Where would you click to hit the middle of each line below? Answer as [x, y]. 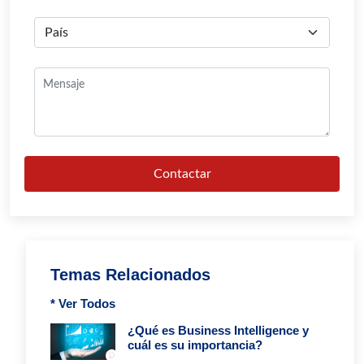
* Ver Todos [83, 304]
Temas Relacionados [130, 275]
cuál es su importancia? [195, 345]
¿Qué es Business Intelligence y [218, 331]
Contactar [182, 174]
